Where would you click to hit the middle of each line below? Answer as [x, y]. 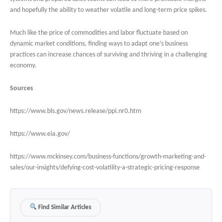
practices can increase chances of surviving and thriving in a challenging [109, 55]
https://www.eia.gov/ [40, 134]
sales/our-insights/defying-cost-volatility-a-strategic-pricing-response [105, 168]
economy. [23, 66]
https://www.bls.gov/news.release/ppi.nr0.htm [76, 111]
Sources [22, 89]
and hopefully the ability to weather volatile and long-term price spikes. [109, 10]
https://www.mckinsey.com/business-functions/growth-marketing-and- [108, 157]
